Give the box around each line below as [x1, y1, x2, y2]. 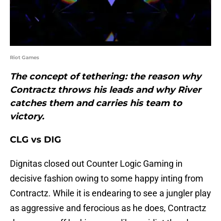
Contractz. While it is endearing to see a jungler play [10, 188, 211, 199]
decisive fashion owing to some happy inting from [10, 173, 203, 184]
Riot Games [10, 54, 39, 61]
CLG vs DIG [10, 134, 61, 146]
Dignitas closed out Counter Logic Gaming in [10, 158, 183, 169]
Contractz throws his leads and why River [10, 84, 201, 96]
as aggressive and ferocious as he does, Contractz [10, 203, 206, 214]
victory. [10, 111, 44, 122]
